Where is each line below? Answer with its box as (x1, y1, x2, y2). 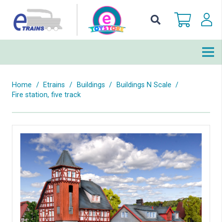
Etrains (43, 81, 65, 89)
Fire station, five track (12, 91, 81, 99)
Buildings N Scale (116, 81, 171, 89)
